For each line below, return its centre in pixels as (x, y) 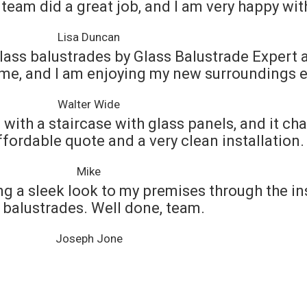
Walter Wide (89, 105)
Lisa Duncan (89, 37)
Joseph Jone (89, 239)
